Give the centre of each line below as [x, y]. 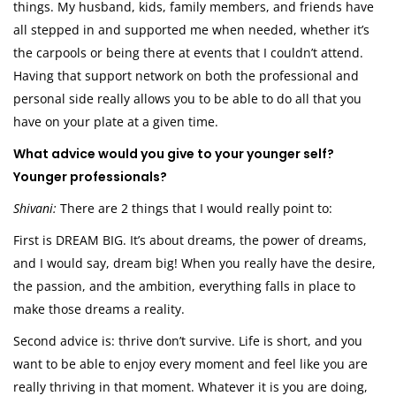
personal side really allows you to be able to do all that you [187, 99]
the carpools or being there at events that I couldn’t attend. [188, 53]
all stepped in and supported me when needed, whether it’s [191, 30]
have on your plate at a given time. [116, 122]
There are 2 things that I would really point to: [196, 209]
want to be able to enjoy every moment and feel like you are [190, 364]
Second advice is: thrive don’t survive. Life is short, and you [188, 341]
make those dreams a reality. [99, 309]
